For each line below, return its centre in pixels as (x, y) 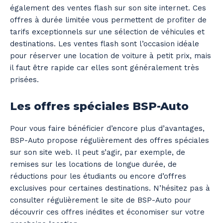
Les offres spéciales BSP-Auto (99, 106)
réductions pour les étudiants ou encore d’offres (98, 176)
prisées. (24, 79)
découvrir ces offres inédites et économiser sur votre (107, 212)
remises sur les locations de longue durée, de (93, 164)
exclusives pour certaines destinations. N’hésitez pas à (110, 188)
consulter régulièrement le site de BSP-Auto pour (101, 200)
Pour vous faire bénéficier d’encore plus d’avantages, (107, 128)
